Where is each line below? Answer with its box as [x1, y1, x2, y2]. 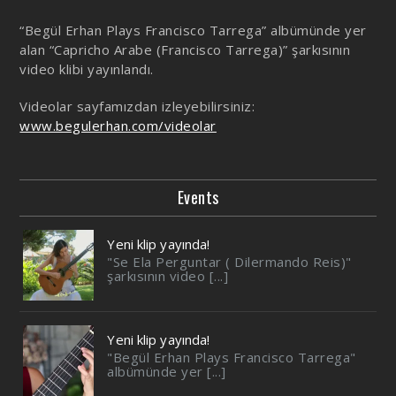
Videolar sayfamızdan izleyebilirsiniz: [19, 97, 255, 115]
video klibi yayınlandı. [19, 60, 154, 78]
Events [177, 186, 219, 209]
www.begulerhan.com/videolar [19, 117, 217, 134]
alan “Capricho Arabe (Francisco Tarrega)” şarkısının [19, 41, 351, 58]
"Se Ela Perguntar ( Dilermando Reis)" [107, 253, 352, 270]
